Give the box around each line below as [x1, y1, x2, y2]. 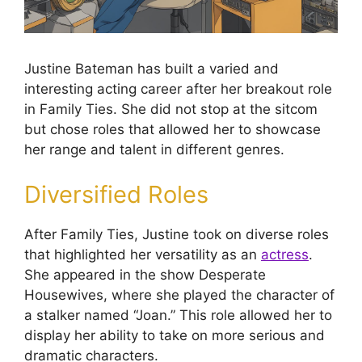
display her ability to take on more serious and [24, 326, 325, 343]
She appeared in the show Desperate [24, 266, 266, 283]
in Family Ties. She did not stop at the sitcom [24, 101, 318, 118]
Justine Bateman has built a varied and [24, 61, 279, 78]
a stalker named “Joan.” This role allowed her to [24, 306, 332, 323]
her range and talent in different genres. [24, 141, 284, 158]
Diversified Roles [24, 179, 208, 208]
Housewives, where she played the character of [24, 286, 335, 303]
